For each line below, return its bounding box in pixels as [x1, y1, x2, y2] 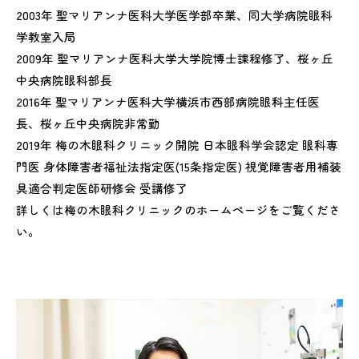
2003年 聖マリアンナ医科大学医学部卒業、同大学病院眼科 [16, 6, 333, 24]
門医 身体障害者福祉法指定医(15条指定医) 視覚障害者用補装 [16, 158, 341, 175]
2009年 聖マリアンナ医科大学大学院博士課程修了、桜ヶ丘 [16, 50, 333, 67]
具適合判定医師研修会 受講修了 [16, 179, 188, 197]
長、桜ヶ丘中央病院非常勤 [16, 115, 160, 132]
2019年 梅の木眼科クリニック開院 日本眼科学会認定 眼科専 [16, 136, 338, 154]
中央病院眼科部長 [16, 71, 112, 89]
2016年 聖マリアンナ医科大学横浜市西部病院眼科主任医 [16, 93, 320, 111]
